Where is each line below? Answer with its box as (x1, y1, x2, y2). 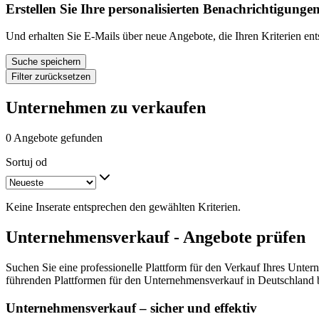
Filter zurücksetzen (11, 71, 90, 83)
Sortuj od (6, 156, 47, 169)
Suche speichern (11, 56, 80, 68)
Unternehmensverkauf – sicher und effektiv (6, 300, 257, 315)
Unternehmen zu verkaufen (6, 98, 206, 117)
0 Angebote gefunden (6, 132, 103, 145)
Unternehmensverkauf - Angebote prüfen (6, 227, 305, 246)
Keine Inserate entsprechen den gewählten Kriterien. (6, 201, 241, 214)
